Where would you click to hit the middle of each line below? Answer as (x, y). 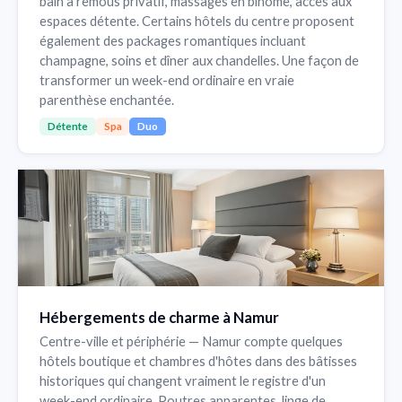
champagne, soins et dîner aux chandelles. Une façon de (200, 60)
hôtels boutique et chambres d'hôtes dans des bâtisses (199, 361)
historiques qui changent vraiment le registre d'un (183, 381)
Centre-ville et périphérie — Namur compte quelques (192, 341)
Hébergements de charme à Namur (160, 318)
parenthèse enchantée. (107, 99)
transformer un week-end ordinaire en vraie (167, 79)
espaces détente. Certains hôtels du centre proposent (197, 20)
